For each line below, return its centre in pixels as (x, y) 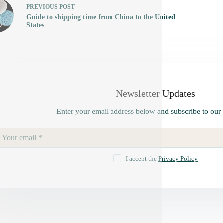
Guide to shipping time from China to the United (101, 17)
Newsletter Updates (155, 93)
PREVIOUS (43, 7)
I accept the (142, 159)
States (35, 25)
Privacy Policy (178, 159)
